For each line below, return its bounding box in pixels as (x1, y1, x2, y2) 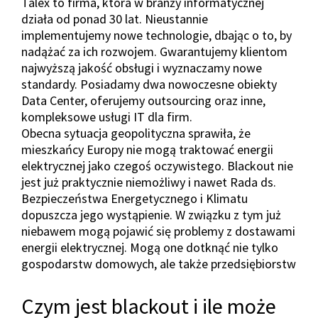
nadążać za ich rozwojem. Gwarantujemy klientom (21, 43, 287, 60)
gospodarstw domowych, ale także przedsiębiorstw (21, 256, 296, 272)
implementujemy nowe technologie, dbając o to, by (21, 27, 292, 43)
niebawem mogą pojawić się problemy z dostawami (21, 223, 295, 239)
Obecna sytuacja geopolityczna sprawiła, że (21, 125, 251, 141)
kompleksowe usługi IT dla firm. (21, 109, 192, 125)
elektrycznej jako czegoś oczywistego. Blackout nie (21, 158, 293, 174)
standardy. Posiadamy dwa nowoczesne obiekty (21, 76, 277, 92)
